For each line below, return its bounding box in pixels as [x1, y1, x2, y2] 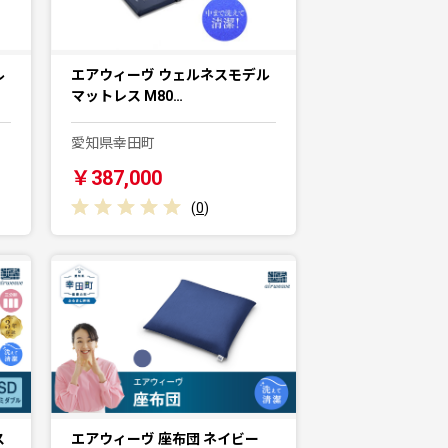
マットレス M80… [71, 88, 183, 105]
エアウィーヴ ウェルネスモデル [71, 67, 270, 84]
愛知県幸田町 [71, 135, 155, 152]
